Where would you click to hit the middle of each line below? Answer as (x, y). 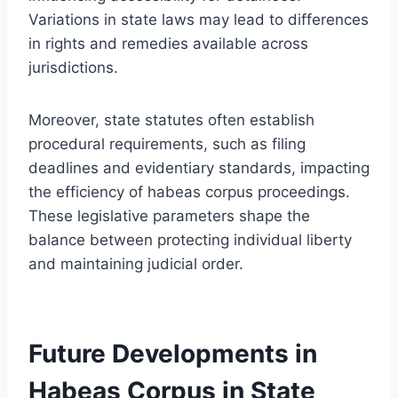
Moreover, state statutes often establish (171, 119)
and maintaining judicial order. (136, 263)
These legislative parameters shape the (169, 215)
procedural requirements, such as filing (167, 143)
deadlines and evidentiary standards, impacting (199, 167)
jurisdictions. (73, 67)
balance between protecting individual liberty (190, 239)
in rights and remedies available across (168, 43)
